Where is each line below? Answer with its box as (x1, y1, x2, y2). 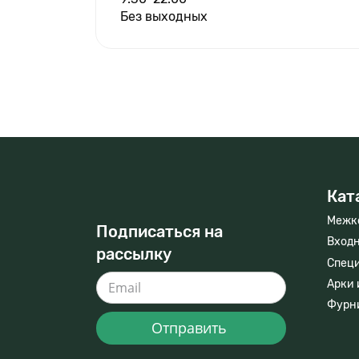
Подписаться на (96, 222, 223, 242)
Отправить (151, 318, 231, 338)
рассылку (96, 244, 171, 264)
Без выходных (120, 9, 208, 25)
